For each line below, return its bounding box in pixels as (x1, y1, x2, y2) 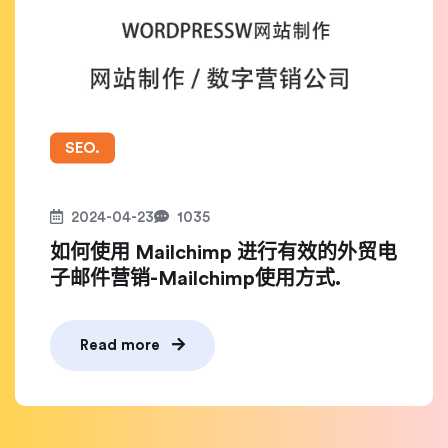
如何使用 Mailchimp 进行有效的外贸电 (50, 243, 397, 263)
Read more (80, 338, 164, 353)
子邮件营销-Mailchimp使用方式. (50, 269, 341, 289)
